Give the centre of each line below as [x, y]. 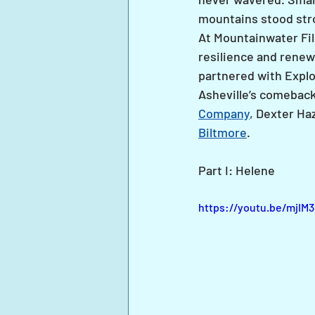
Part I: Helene [237, 170]
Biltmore [223, 132]
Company [224, 113]
